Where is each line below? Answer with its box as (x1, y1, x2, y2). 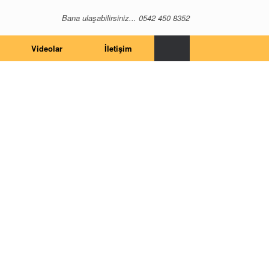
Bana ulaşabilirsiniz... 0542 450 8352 (62, 11, 190, 23)
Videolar (31, 43, 62, 54)
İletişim (104, 43, 132, 54)
